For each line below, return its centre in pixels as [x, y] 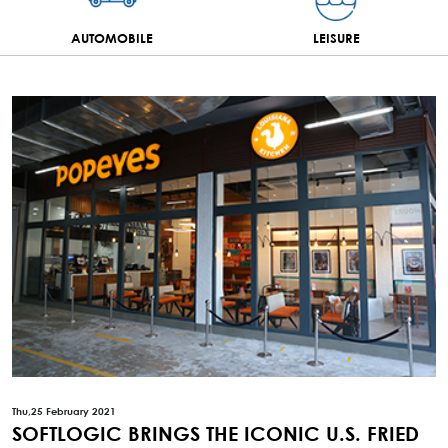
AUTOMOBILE [112, 37]
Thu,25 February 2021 [64, 411]
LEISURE [336, 37]
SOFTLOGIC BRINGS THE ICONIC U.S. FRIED [215, 433]
